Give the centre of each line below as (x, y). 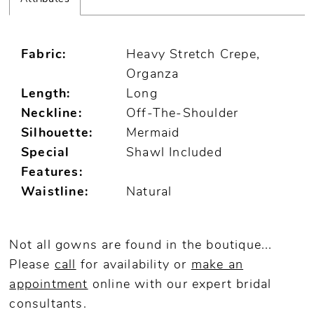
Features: (52, 173)
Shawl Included (174, 153)
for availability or (134, 265)
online (109, 285)
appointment (49, 285)
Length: (46, 95)
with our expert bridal (201, 285)
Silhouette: (57, 134)
